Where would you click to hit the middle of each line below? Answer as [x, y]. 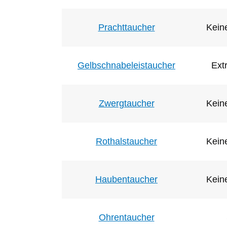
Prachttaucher [126, 27]
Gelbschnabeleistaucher [126, 65]
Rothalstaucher [126, 141]
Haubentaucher [126, 179]
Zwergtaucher [126, 103]
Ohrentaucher [126, 217]
